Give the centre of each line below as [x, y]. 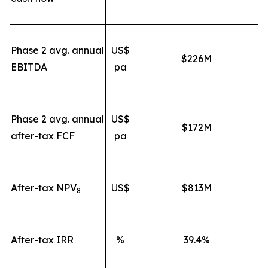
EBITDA [29, 67]
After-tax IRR [42, 240]
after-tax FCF [43, 135]
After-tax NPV [44, 188]
